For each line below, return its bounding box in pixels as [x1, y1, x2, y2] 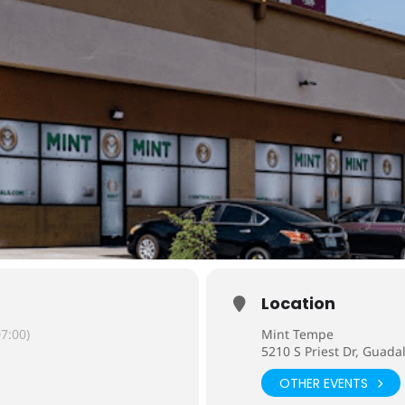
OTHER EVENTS [279, 373, 368, 392]
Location [261, 292, 335, 315]
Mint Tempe [261, 325, 334, 343]
